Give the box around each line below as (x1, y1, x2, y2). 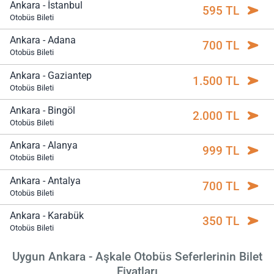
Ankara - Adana (10, 34, 76, 46)
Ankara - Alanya (10, 139, 78, 152)
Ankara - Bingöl (10, 105, 75, 117)
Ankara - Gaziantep (10, 69, 92, 81)
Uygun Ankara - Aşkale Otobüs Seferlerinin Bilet (12, 249, 262, 264)
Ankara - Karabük (10, 210, 84, 222)
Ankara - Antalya (10, 174, 81, 187)
